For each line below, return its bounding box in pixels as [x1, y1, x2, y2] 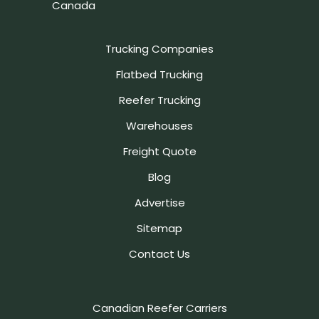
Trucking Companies [105, 41, 214, 56]
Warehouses [126, 118, 193, 133]
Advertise [134, 195, 185, 210]
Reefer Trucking [118, 93, 201, 108]
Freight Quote [122, 144, 197, 159]
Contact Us [129, 246, 190, 261]
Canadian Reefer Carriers [92, 300, 227, 315]
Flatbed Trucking [116, 67, 203, 82]
